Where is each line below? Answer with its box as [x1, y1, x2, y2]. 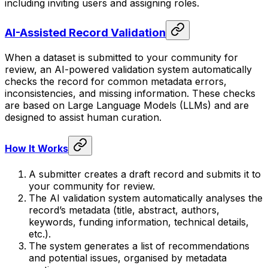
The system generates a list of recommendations [29, 240, 249, 252]
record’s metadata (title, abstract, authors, [29, 204, 220, 217]
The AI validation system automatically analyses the [29, 192, 263, 205]
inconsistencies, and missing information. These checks [5, 87, 255, 99]
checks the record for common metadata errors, [5, 75, 227, 87]
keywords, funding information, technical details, [29, 216, 249, 229]
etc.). [29, 228, 51, 240]
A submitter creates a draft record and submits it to [29, 168, 261, 181]
